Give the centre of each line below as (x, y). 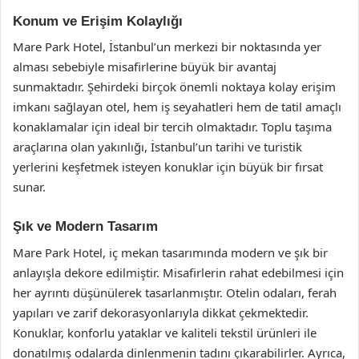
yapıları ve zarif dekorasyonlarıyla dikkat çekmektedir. (161, 312)
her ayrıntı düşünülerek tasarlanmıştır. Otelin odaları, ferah (175, 292)
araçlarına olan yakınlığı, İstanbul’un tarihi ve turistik (157, 147)
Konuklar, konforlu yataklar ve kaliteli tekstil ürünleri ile (165, 332)
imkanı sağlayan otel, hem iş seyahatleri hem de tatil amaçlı (177, 107)
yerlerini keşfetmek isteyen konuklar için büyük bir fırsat (168, 167)
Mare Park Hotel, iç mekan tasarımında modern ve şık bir (170, 252)
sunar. (29, 187)
